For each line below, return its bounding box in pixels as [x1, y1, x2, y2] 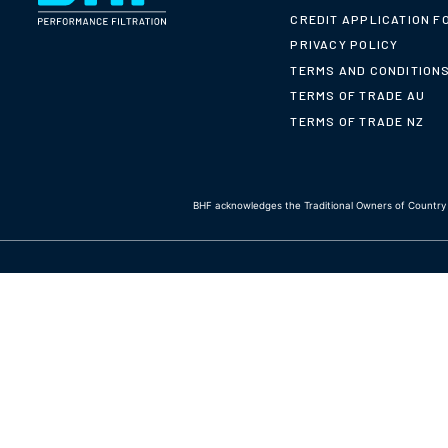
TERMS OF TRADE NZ [290, 113, 425, 128]
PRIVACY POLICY [290, 37, 399, 52]
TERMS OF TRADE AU [290, 88, 426, 103]
